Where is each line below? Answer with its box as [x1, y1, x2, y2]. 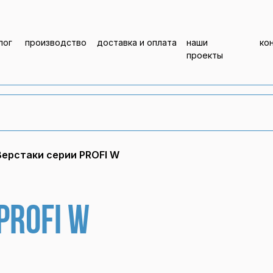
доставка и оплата [97, 37, 177, 48]
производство [25, 37, 87, 48]
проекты [186, 50, 223, 60]
